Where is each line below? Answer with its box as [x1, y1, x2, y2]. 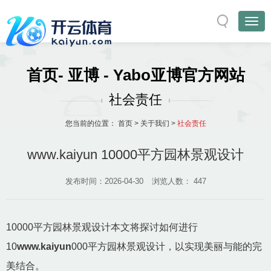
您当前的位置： [65, 119, 118, 128]
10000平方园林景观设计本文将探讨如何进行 [6, 222, 198, 232]
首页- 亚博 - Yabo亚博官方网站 [26, 66, 245, 84]
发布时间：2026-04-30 [65, 177, 143, 186]
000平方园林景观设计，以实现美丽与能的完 [71, 241, 262, 252]
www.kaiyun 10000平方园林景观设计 [27, 147, 244, 162]
